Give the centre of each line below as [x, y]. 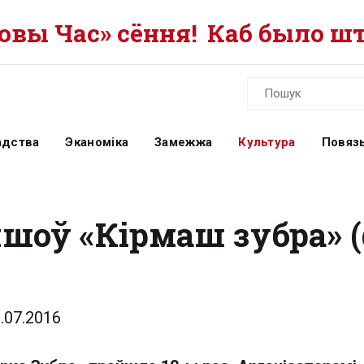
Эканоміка [97, 142]
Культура [267, 142]
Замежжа [184, 142]
